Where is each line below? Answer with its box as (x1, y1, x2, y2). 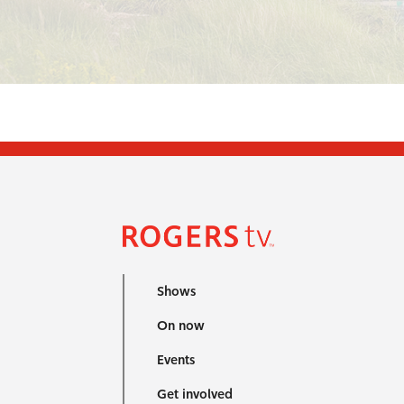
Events (156, 352, 195, 368)
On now (156, 317, 205, 334)
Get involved (156, 386, 233, 402)
